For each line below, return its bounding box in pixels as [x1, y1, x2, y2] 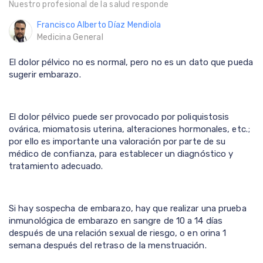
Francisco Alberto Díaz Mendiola [37, 20, 161, 31]
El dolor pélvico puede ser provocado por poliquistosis [9, 112, 230, 123]
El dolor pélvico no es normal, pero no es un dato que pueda [9, 57, 253, 68]
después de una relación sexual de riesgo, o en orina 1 [9, 228, 227, 239]
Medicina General [37, 32, 103, 43]
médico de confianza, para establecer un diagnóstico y [9, 149, 234, 160]
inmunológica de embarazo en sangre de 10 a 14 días [9, 215, 223, 227]
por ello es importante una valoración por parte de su [9, 136, 226, 147]
